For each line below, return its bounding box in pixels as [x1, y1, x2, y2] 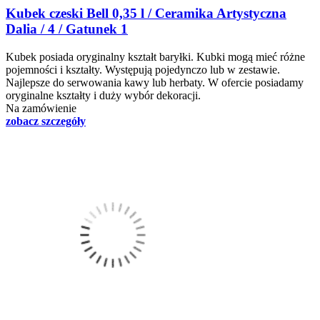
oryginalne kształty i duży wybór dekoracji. [6, 89, 201, 102]
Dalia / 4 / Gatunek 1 [6, 21, 128, 37]
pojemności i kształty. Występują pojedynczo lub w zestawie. [6, 64, 280, 76]
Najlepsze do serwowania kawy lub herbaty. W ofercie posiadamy [6, 76, 304, 89]
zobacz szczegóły [6, 115, 86, 128]
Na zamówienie [6, 102, 76, 115]
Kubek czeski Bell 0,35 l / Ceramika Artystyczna [6, 6, 286, 21]
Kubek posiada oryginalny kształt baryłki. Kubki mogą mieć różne [6, 51, 305, 64]
